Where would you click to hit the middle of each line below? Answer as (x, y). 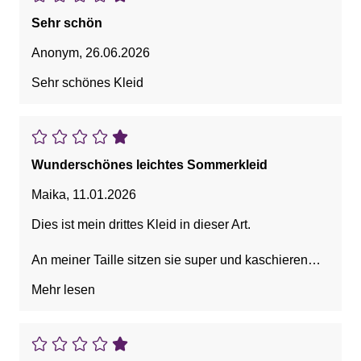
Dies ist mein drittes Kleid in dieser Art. (141, 225)
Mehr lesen (63, 290)
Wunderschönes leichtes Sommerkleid (149, 165)
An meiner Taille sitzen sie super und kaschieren (170, 260)
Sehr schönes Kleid (87, 83)
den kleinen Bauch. (87, 278)
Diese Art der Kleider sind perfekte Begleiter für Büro (180, 313)
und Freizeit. (67, 331)
